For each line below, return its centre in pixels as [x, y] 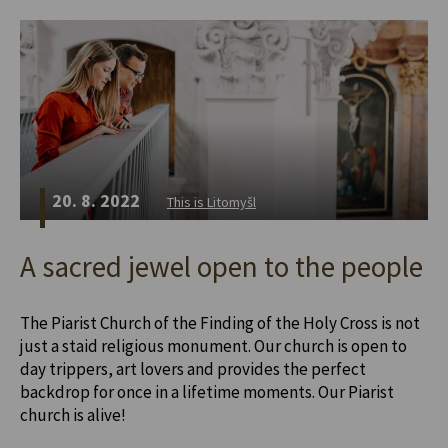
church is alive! [73, 415]
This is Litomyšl [211, 202]
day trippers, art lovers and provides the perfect [193, 369]
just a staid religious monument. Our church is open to [213, 346]
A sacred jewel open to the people [221, 267]
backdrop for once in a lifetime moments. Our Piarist [207, 392]
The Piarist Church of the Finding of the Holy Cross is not [220, 323]
